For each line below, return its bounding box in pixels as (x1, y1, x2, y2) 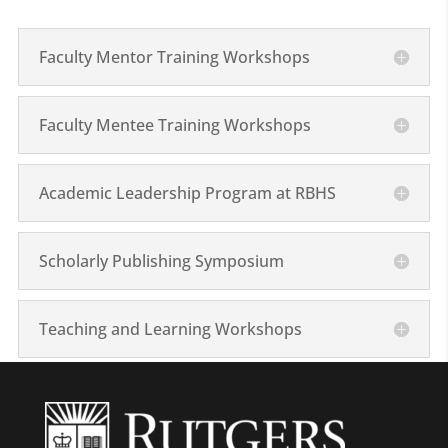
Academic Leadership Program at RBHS (38, 182, 336, 204)
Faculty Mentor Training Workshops (38, 46, 310, 68)
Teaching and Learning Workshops (38, 318, 302, 340)
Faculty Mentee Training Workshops (38, 114, 311, 136)
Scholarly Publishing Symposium (38, 250, 284, 272)
